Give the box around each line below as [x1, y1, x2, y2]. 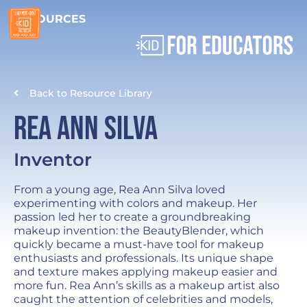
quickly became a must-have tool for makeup [14, 238, 264, 251]
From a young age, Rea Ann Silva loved [14, 183, 225, 197]
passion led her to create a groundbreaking [14, 210, 251, 224]
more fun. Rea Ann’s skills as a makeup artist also [14, 279, 280, 293]
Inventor [14, 149, 92, 171]
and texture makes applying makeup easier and [14, 265, 278, 279]
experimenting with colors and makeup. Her [14, 197, 257, 210]
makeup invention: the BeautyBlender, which [14, 224, 264, 238]
